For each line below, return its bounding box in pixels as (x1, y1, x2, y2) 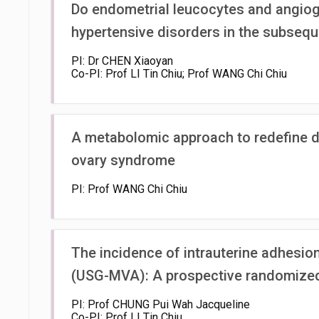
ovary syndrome (71, 152, 175, 169)
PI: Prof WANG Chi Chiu (71, 182, 187, 196)
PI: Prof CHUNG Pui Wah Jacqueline (71, 298, 250, 311)
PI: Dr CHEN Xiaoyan (71, 54, 173, 68)
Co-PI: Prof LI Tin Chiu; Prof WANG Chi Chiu (71, 67, 287, 80)
